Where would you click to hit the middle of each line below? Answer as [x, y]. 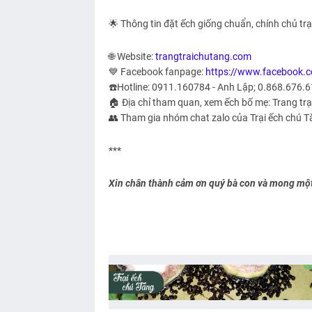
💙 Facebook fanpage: [157, 72]
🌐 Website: [132, 57]
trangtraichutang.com [203, 57]
